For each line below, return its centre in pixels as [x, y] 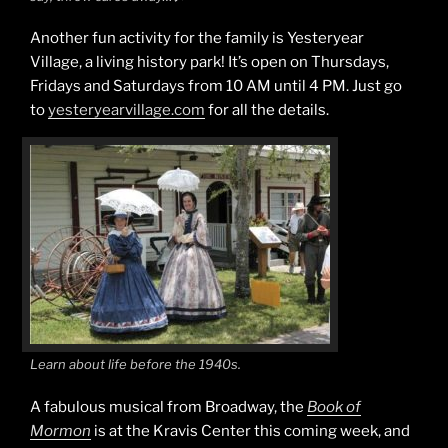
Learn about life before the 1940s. [135, 364]
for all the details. [267, 110]
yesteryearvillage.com [126, 110]
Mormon [60, 430]
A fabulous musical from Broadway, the [168, 406]
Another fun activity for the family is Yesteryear [197, 38]
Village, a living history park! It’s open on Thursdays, [209, 62]
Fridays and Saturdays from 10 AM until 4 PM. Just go [216, 86]
